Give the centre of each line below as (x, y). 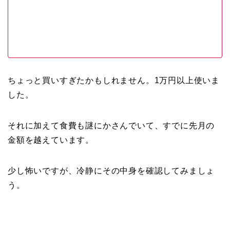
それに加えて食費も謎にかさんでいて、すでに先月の (111, 125)
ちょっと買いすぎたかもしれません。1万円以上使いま (114, 80)
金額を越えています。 (51, 140)
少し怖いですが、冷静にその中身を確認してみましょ (111, 170)
